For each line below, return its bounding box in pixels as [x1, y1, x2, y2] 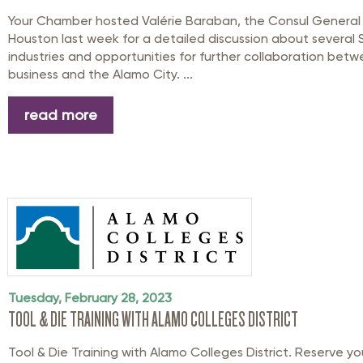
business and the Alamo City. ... [8, 66, 193, 83]
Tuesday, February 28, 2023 [8, 289, 172, 305]
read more [24, 105, 97, 123]
